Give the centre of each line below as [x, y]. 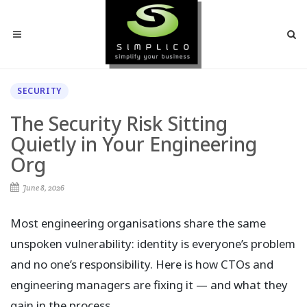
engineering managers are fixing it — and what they [149, 285]
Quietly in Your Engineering [134, 144]
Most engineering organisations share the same [138, 223]
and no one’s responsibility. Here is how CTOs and [142, 264]
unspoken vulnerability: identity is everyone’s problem [153, 244]
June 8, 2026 [43, 188]
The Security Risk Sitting [119, 123]
